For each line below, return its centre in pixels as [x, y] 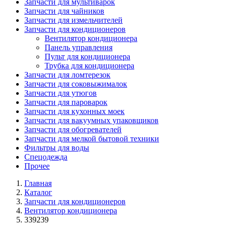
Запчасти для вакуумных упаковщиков [91, 120]
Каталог [38, 192]
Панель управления [79, 47]
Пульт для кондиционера [87, 56]
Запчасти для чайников [64, 11]
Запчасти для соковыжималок [76, 84]
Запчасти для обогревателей [73, 129]
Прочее [37, 166]
